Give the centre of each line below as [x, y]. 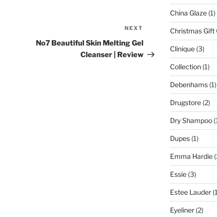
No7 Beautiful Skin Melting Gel [90, 43]
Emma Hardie [191, 156]
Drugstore [185, 103]
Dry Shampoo [191, 121]
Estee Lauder [190, 192]
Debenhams [189, 85]
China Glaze [188, 13]
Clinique [182, 49]
